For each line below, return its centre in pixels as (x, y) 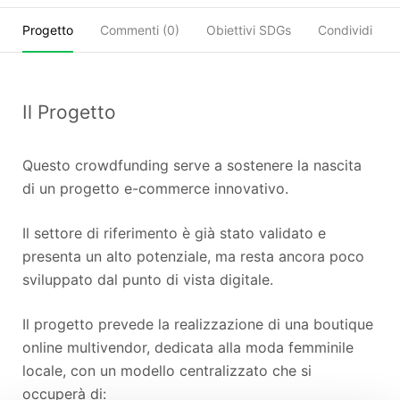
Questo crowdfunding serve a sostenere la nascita (192, 166)
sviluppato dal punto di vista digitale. (148, 280)
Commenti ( (133, 30)
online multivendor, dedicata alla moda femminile (188, 348)
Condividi (345, 30)
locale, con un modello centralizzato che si (167, 371)
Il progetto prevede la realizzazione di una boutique (198, 325)
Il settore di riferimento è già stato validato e (174, 233)
